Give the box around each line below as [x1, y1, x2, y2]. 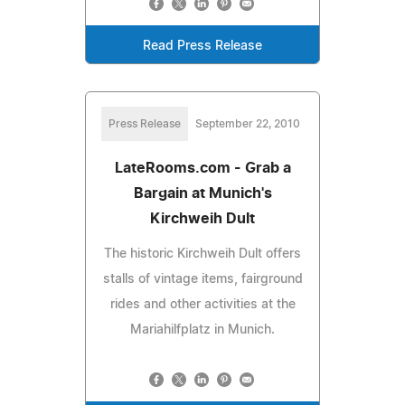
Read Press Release [143, 39, 262, 52]
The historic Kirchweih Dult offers [104, 247, 301, 260]
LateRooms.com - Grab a [114, 160, 291, 175]
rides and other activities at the [109, 297, 296, 311]
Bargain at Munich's [133, 185, 272, 201]
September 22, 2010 [195, 118, 300, 129]
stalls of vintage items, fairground [102, 272, 303, 286]
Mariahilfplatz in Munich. [130, 323, 275, 336]
